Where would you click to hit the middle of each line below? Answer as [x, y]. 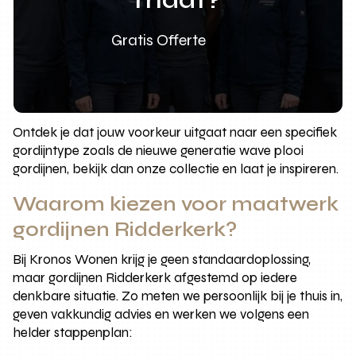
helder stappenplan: [73, 332]
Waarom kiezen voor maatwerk [176, 204]
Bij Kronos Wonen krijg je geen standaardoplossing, [162, 259]
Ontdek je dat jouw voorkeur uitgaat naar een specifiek [175, 132]
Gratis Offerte [159, 41]
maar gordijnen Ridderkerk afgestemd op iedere [155, 277]
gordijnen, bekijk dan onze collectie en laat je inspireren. [176, 168]
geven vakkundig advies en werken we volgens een [161, 314]
